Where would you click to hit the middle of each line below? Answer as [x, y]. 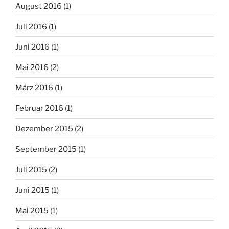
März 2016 [34, 88]
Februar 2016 [39, 108]
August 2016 [39, 6]
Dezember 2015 [44, 129]
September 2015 [46, 149]
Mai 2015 [32, 210]
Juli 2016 [31, 26]
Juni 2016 [32, 47]
